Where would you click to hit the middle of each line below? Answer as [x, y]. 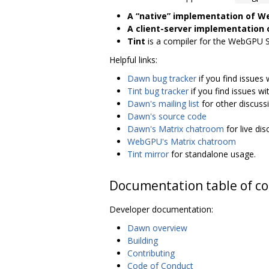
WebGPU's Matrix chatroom [182, 141]
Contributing [151, 253]
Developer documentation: [161, 209]
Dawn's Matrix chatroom [176, 128]
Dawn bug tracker [162, 78]
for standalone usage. [212, 154]
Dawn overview [157, 228]
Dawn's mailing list [163, 103]
